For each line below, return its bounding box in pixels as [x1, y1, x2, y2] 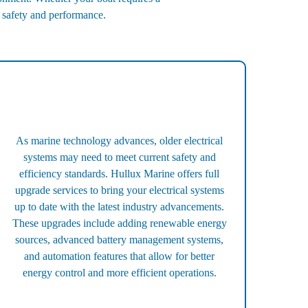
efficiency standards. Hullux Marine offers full [19, 168, 220, 180]
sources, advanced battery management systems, [15, 234, 224, 246]
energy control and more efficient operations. [22, 267, 217, 279]
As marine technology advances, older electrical [16, 135, 223, 147]
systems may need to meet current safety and [23, 151, 216, 164]
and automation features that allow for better [24, 250, 215, 263]
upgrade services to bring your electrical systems [14, 184, 224, 197]
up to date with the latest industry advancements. [14, 201, 225, 213]
